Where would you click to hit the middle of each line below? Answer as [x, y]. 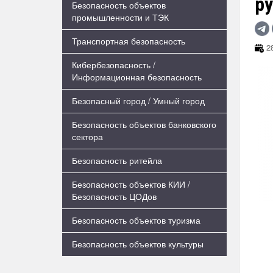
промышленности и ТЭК [120, 17]
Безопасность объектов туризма [136, 220]
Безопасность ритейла [117, 160]
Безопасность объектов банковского [144, 124]
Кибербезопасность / [114, 65]
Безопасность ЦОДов [114, 196]
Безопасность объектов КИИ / [131, 184]
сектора [87, 136]
